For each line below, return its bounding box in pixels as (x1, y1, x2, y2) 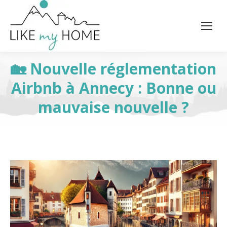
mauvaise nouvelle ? (38, 97, 189, 118)
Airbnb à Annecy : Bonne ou (11, 78, 216, 98)
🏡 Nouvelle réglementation (11, 58, 216, 79)
